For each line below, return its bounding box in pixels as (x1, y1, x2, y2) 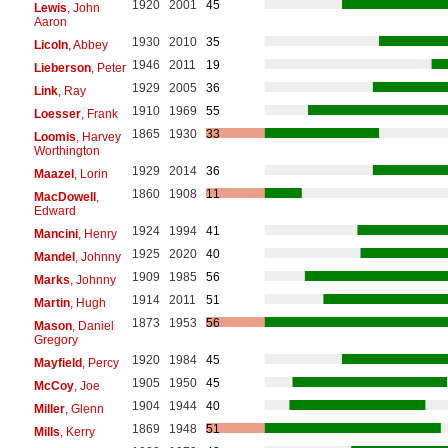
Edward (33, 203, 76, 218)
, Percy (81, 355, 119, 370)
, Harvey (75, 129, 121, 144)
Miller (33, 401, 65, 416)
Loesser (33, 106, 81, 121)
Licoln (33, 37, 68, 52)
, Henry (77, 226, 117, 241)
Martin (33, 295, 70, 310)
